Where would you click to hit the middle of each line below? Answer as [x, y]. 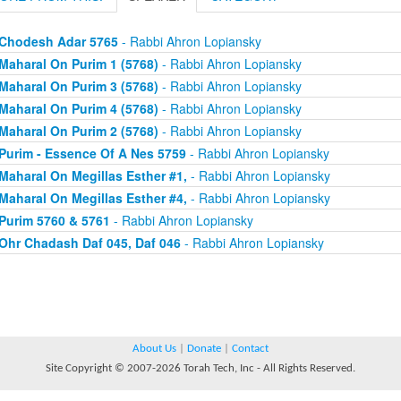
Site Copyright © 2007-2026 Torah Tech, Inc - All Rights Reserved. [200, 368]
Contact [250, 349]
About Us [154, 349]
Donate [204, 349]
